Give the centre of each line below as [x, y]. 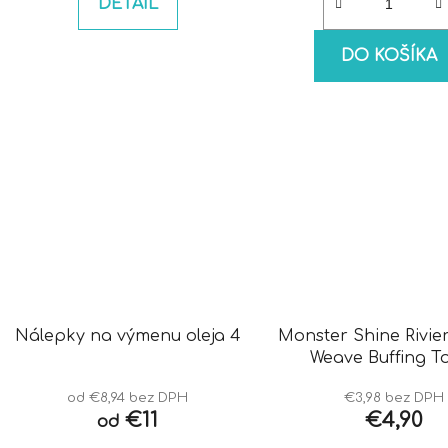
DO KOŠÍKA [388, 55]
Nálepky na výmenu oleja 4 [127, 336]
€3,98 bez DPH [393, 398]
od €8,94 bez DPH [128, 398]
